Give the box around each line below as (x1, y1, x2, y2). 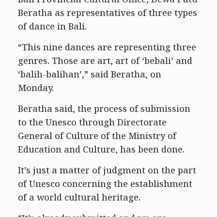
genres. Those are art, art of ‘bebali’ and (17, 55, 192, 66)
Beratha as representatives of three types (17, 7, 197, 18)
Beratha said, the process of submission (17, 103, 190, 114)
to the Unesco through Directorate (17, 116, 167, 128)
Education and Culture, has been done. (17, 143, 185, 155)
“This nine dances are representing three (17, 41, 196, 53)
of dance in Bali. (17, 20, 87, 32)
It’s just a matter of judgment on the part (17, 164, 196, 176)
